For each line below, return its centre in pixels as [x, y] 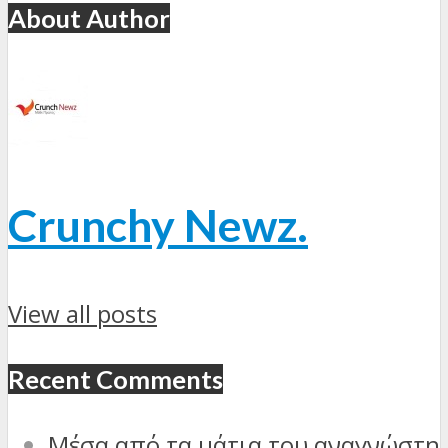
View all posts [82, 314]
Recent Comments [115, 379]
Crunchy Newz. [158, 225]
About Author [89, 17]
